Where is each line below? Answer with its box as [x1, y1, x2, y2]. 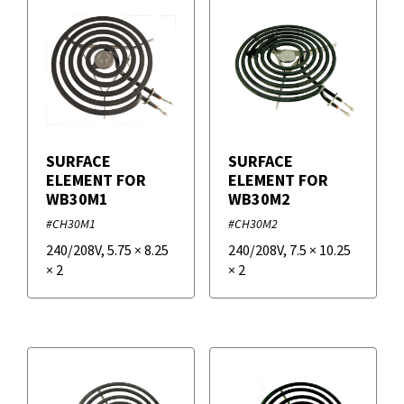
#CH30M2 [227, 216, 278, 233]
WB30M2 [227, 188, 290, 210]
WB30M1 [46, 188, 108, 210]
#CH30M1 [46, 216, 96, 233]
